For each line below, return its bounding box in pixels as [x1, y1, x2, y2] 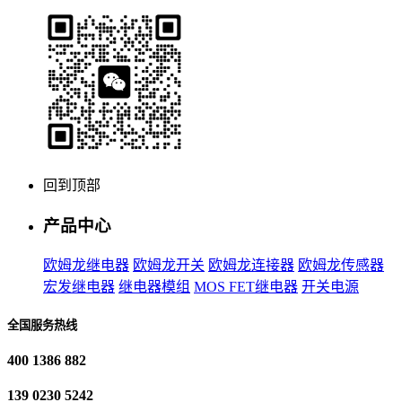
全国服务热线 [7, 318, 77, 332]
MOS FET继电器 [194, 278, 298, 294]
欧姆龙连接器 [208, 257, 294, 273]
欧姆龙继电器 [43, 257, 129, 273]
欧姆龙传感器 [298, 257, 384, 273]
